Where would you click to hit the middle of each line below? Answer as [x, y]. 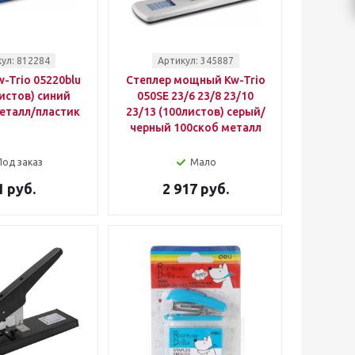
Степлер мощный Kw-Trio [195, 80]
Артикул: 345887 [195, 61]
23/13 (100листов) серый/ [195, 112]
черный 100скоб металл [195, 128]
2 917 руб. [195, 189]
